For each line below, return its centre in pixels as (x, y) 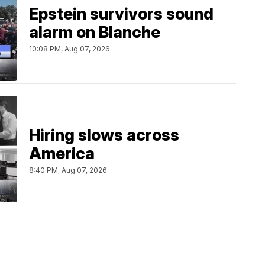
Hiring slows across (104, 135)
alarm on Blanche (95, 33)
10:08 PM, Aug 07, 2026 (70, 49)
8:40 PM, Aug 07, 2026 (68, 170)
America (62, 154)
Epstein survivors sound (121, 14)
